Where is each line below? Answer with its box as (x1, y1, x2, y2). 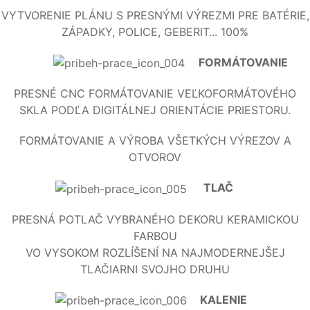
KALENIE (197, 292, 255, 307)
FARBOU (133, 228, 177, 243)
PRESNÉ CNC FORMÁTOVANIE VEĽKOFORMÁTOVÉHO (14, 86, 296, 101)
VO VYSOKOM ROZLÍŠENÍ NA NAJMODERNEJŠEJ (25, 245, 285, 259)
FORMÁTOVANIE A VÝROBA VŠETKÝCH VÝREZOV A (19, 134, 291, 148)
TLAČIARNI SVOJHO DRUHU (80, 262, 230, 276)
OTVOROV (129, 150, 181, 165)
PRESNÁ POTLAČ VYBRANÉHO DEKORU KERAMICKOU (11, 212, 299, 226)
